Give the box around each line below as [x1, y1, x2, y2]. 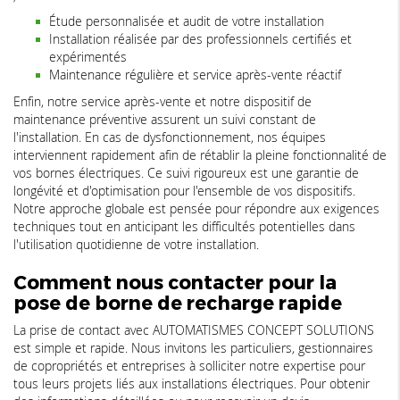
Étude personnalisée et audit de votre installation [49, 12, 324, 30]
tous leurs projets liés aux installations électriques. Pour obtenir [13, 375, 370, 393]
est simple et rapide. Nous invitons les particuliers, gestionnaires [13, 339, 373, 357]
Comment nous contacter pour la [13, 271, 337, 294]
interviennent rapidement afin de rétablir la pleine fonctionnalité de [13, 146, 387, 164]
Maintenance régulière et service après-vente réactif [49, 66, 341, 84]
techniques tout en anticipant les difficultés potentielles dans [13, 218, 355, 236]
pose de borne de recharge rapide [13, 291, 342, 314]
